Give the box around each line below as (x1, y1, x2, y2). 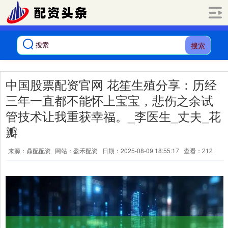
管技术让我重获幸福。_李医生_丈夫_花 (6, 107, 221, 125)
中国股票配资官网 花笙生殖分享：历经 (6, 76, 217, 93)
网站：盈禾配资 (55, 146, 98, 155)
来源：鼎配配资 (8, 146, 52, 155)
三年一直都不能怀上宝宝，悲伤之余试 (6, 92, 213, 109)
